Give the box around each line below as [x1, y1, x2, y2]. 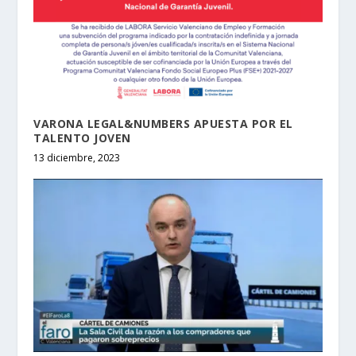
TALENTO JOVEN [33, 130, 131, 145]
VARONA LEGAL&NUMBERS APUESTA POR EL [33, 115, 293, 131]
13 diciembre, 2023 [33, 150, 121, 164]
